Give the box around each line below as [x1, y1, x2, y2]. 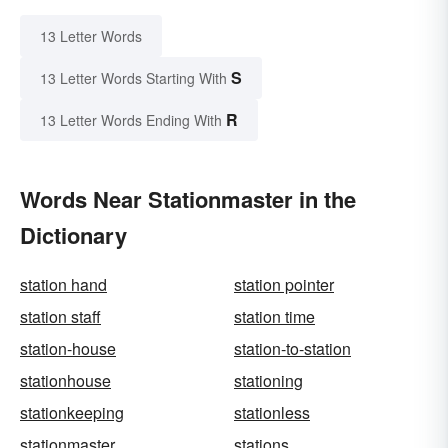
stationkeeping [20, 401, 124, 425]
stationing [234, 369, 303, 393]
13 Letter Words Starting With [40, 68, 227, 89]
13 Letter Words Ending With [40, 110, 222, 131]
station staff [20, 305, 101, 329]
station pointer [234, 273, 334, 297]
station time [234, 305, 315, 329]
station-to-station [234, 337, 351, 361]
